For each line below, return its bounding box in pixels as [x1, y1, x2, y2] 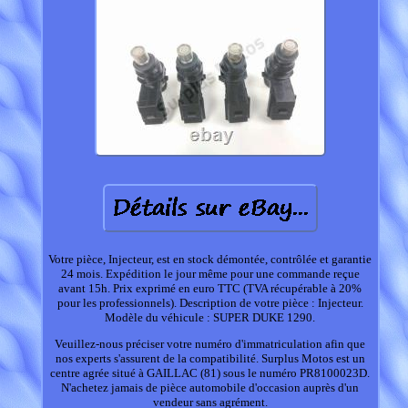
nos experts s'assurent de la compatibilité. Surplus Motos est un [55, 352, 365, 366]
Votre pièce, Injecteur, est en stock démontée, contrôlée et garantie [48, 252, 372, 267]
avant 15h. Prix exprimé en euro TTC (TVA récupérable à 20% [58, 281, 362, 296]
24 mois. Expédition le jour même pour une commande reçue [60, 267, 360, 281]
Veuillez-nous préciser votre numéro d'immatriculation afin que [55, 337, 366, 352]
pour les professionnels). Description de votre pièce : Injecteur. [56, 296, 363, 311]
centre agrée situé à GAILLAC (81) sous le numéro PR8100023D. [50, 366, 371, 381]
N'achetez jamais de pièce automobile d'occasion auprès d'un [61, 381, 360, 395]
